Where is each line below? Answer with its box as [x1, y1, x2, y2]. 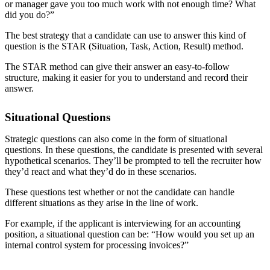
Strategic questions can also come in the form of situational [5, 134, 227, 145]
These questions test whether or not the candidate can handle [5, 187, 234, 198]
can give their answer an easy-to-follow [78, 61, 230, 72]
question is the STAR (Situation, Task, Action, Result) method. [5, 41, 246, 52]
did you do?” [5, 10, 54, 20]
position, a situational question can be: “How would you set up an [5, 229, 254, 240]
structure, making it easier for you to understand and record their [5, 72, 248, 83]
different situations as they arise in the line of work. [5, 198, 198, 209]
